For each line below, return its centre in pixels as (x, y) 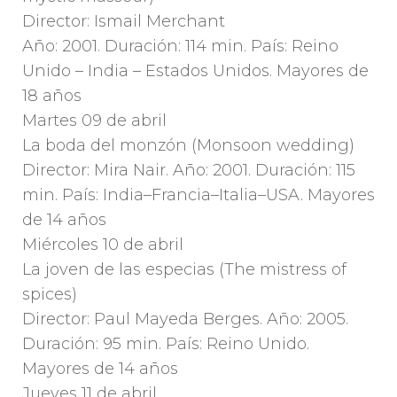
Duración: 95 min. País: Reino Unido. (166, 344)
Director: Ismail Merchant (124, 22)
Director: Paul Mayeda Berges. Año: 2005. (185, 319)
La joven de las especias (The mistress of (184, 270)
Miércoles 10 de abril (103, 245)
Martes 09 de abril (94, 121)
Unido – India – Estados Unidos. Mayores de (195, 71)
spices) (50, 295)
